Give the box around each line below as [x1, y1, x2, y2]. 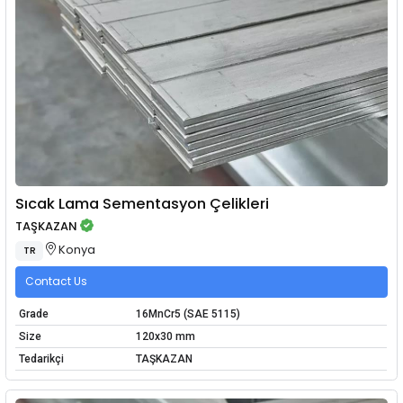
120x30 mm [135, 330, 195, 344]
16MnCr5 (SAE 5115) [135, 308, 240, 321]
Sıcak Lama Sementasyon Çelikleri [15, 193, 270, 214]
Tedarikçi [18, 353, 64, 366]
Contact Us [25, 273, 87, 290]
